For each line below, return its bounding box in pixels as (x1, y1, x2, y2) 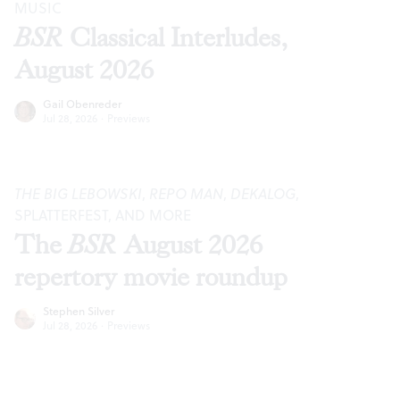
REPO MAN (149, 184, 223, 204)
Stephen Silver (43, 304, 114, 320)
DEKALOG (230, 184, 296, 204)
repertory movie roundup (14, 261, 287, 295)
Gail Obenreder (43, 96, 121, 112)
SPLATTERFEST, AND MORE (14, 205, 191, 226)
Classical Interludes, (63, 21, 287, 55)
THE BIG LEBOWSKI (14, 184, 142, 204)
